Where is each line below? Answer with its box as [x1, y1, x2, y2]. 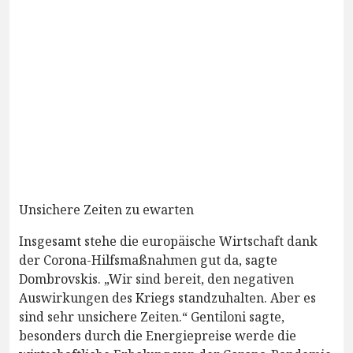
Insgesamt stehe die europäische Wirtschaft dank [19, 232, 318, 250]
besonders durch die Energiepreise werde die [19, 326, 296, 344]
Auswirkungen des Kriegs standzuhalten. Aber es [19, 288, 316, 307]
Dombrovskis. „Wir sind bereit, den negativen [19, 269, 294, 288]
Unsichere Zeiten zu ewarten [19, 200, 194, 218]
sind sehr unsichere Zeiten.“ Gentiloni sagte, [19, 307, 284, 325]
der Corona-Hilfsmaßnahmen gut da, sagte [19, 251, 277, 269]
